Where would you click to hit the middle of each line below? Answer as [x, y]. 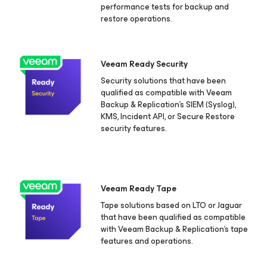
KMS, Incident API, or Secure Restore [168, 117]
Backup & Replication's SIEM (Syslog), [169, 105]
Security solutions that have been [164, 81]
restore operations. [137, 19]
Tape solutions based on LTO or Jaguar [172, 206]
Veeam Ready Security [145, 64]
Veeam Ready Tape [139, 189]
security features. [134, 129]
